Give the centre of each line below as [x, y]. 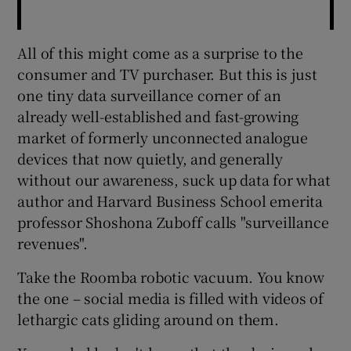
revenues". [52, 242]
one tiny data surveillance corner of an [149, 94]
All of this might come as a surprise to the [160, 52]
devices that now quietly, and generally [150, 158]
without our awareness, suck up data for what [174, 179]
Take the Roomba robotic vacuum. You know [171, 276]
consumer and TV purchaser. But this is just [167, 73]
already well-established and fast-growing [158, 116]
